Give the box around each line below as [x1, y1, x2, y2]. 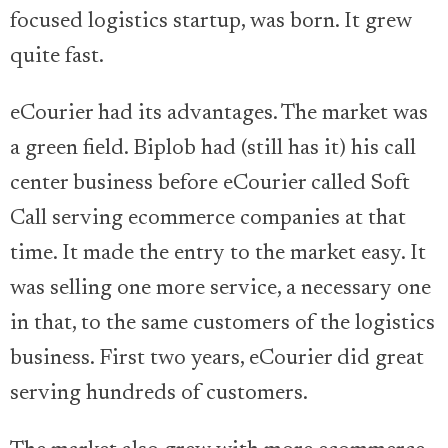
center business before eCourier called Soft [10, 173, 410, 196]
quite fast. [10, 46, 104, 69]
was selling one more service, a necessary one [10, 278, 431, 301]
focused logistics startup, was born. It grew [10, 11, 412, 34]
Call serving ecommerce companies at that [10, 208, 406, 231]
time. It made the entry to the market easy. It [10, 243, 426, 266]
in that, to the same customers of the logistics [10, 313, 435, 336]
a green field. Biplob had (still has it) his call [10, 138, 416, 161]
